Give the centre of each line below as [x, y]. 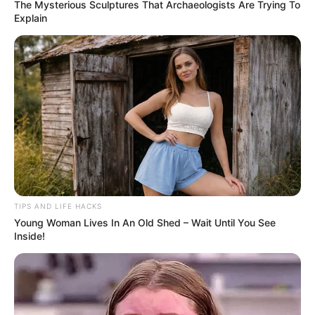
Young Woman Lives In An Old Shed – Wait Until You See [145, 223]
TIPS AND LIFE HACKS [58, 206]
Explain [31, 18]
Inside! [30, 236]
